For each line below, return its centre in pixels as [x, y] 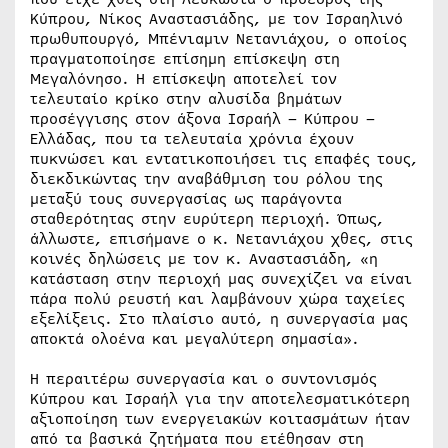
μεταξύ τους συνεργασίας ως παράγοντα [186, 199]
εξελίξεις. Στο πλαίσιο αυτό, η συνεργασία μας [219, 319]
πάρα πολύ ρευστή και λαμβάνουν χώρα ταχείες [217, 299]
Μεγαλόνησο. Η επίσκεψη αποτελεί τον [183, 79]
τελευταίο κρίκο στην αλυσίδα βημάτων [186, 99]
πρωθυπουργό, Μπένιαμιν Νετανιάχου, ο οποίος [218, 39]
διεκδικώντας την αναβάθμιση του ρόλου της [206, 179]
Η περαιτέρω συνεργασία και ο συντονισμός [203, 379]
